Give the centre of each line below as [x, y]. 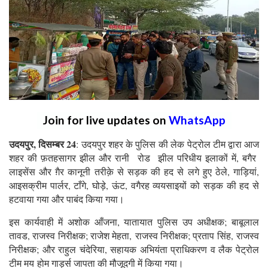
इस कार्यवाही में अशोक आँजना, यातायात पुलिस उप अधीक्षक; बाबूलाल [134, 221]
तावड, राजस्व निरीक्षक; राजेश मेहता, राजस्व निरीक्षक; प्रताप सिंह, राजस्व [134, 235]
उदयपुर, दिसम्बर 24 [43, 144]
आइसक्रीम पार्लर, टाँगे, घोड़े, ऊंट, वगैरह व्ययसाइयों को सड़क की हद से [134, 185]
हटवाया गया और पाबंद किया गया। [67, 199]
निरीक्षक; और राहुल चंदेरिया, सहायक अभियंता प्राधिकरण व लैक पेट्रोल [134, 249]
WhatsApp [197, 120]
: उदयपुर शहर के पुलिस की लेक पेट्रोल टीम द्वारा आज [168, 144]
